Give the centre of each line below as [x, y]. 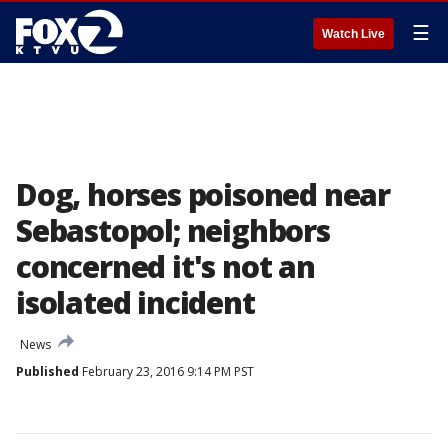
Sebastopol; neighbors [173, 230]
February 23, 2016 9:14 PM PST [166, 371]
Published [47, 371]
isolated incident [135, 302]
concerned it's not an [165, 266]
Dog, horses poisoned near [203, 194]
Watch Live [353, 34]
